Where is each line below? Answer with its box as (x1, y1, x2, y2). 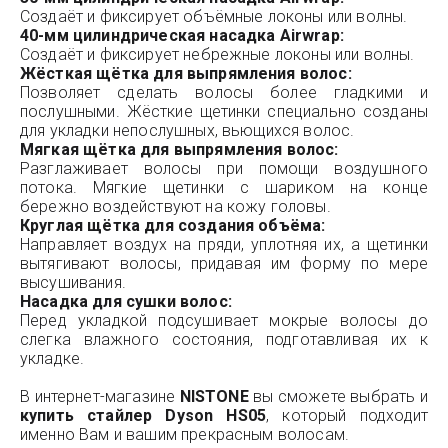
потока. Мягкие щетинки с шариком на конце (20, 178, 428, 197)
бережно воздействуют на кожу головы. (20, 197, 331, 216)
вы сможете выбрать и (248, 387, 428, 406)
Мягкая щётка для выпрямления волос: (20, 140, 339, 159)
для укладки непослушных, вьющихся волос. (20, 121, 355, 140)
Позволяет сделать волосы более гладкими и (20, 83, 428, 102)
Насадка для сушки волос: (20, 292, 232, 311)
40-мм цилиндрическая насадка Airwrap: (20, 26, 344, 45)
